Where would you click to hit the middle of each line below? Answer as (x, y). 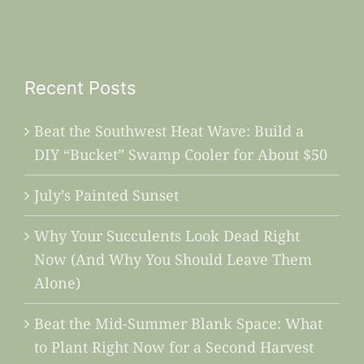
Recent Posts (80, 88)
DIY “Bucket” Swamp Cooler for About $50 (180, 155)
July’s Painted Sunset (106, 195)
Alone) (57, 283)
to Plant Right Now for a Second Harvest (173, 347)
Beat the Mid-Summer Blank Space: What (178, 324)
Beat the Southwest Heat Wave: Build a (169, 131)
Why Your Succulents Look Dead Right (167, 236)
